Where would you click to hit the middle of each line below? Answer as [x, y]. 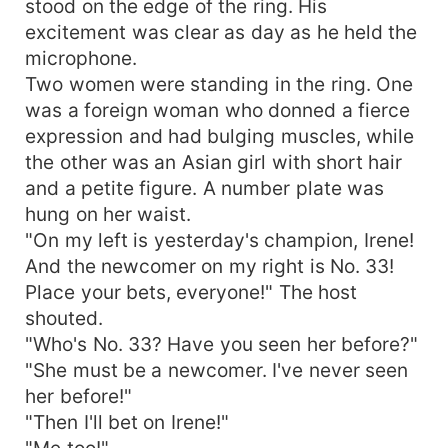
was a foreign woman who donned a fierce [218, 109]
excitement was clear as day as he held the [221, 31]
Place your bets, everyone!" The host [191, 291]
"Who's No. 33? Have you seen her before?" [222, 343]
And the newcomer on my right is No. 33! [210, 265]
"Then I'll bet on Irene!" [127, 421]
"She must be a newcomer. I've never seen [217, 369]
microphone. [81, 57]
